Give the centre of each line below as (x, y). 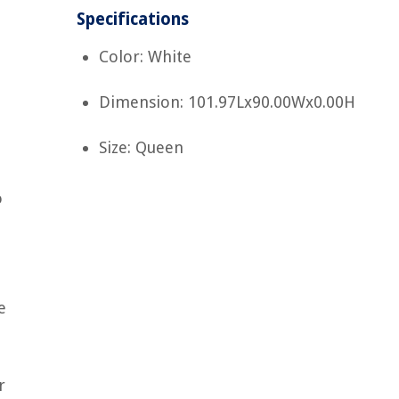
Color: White (146, 57)
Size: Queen (142, 147)
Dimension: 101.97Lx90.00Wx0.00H (228, 102)
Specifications (133, 19)
